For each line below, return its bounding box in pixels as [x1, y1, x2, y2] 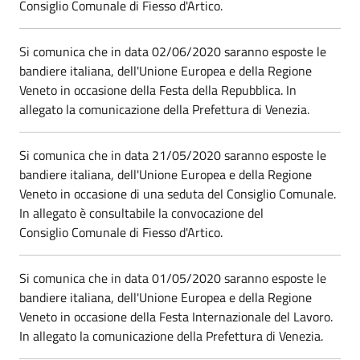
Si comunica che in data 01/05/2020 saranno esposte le [19, 268, 326, 288]
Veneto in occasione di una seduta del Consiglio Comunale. [19, 183, 336, 203]
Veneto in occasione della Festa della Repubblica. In [19, 80, 297, 100]
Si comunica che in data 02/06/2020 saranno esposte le [19, 41, 326, 61]
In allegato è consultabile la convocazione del [19, 202, 264, 223]
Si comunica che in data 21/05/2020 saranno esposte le [19, 145, 326, 165]
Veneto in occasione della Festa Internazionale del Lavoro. [19, 306, 333, 326]
